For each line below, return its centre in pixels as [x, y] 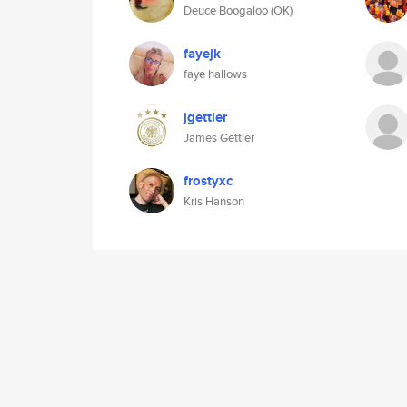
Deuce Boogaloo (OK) [238, 10]
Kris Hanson [214, 201]
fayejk [202, 54]
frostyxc [208, 181]
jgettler [205, 117]
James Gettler [219, 138]
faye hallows [215, 74]
